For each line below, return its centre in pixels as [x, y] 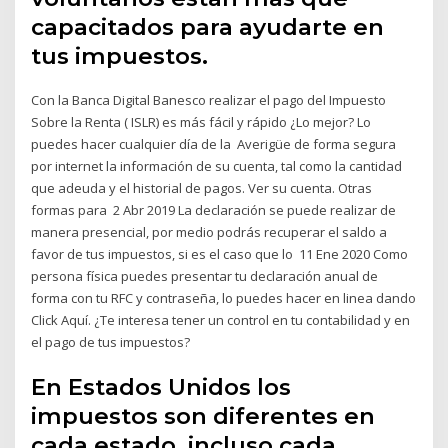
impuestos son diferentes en [203, 416]
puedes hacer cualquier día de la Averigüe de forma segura [214, 143]
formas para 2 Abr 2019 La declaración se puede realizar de [214, 209]
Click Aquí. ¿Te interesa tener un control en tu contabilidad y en [221, 319]
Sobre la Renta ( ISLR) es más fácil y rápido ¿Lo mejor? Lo [201, 121]
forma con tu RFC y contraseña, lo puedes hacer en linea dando [224, 297]
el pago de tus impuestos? [111, 341]
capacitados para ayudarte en [208, 26]
